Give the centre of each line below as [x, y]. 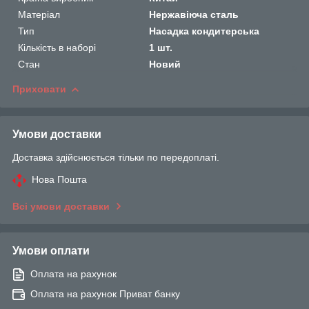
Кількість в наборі [57, 47]
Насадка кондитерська [205, 31]
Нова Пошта [59, 179]
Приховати [39, 89]
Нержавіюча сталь [194, 14]
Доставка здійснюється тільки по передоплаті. [116, 157]
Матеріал [39, 14]
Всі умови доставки [61, 206]
